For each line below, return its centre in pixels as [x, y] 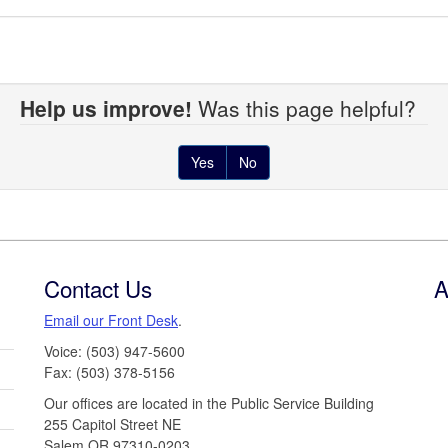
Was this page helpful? [310, 107]
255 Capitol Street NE [112, 423]
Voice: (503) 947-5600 [114, 350]
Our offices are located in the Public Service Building [209, 402]
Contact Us [98, 287]
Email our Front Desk [111, 319]
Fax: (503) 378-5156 [109, 371]
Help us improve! [106, 107]
